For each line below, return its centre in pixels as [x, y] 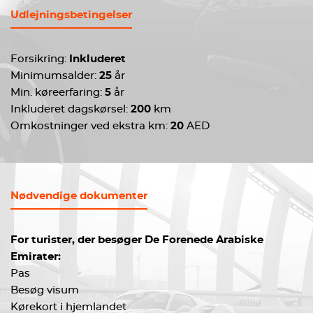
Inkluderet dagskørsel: [71, 109]
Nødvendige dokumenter [79, 196]
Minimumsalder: [55, 76]
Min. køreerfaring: [58, 93]
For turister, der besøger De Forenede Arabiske [137, 240]
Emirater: [36, 257]
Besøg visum [45, 290]
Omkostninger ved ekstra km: [90, 126]
